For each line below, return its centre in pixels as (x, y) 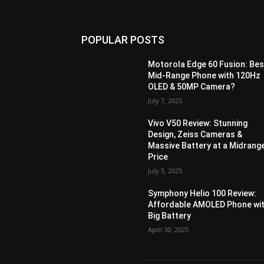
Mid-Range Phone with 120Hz (204, 76)
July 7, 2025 (165, 101)
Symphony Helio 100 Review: (202, 194)
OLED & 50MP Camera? (192, 87)
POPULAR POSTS (123, 40)
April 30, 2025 (169, 230)
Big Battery (170, 216)
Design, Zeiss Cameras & (195, 135)
